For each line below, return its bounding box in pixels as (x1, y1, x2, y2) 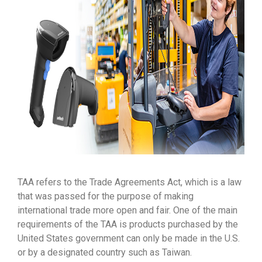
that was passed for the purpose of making (18, 190, 194, 202)
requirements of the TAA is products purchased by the (18, 218, 238, 230)
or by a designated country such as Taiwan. (18, 246, 192, 258)
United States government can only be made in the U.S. (18, 232, 240, 244)
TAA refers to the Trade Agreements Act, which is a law (18, 176, 242, 188)
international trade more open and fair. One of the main (18, 204, 237, 216)
